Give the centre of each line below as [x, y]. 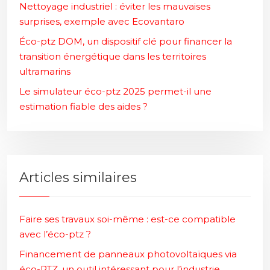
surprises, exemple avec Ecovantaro [102, 21]
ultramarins [45, 71]
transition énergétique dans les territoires [113, 56]
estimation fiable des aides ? [83, 106]
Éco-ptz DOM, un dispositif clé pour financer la [126, 41]
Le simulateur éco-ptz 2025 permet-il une [115, 91]
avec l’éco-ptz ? [55, 234]
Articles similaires [78, 177]
